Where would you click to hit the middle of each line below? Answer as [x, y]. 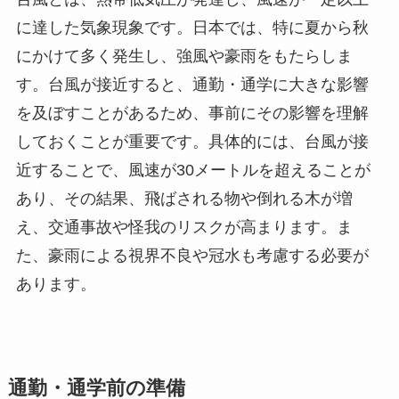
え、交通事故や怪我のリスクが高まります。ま [184, 227]
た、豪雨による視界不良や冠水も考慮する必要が [192, 255]
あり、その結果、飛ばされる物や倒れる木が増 [184, 198]
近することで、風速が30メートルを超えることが [193, 170]
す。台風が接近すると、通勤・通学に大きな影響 [192, 84]
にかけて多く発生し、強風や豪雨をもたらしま [184, 56]
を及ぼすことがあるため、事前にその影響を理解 [192, 113]
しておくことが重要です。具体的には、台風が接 [192, 141]
